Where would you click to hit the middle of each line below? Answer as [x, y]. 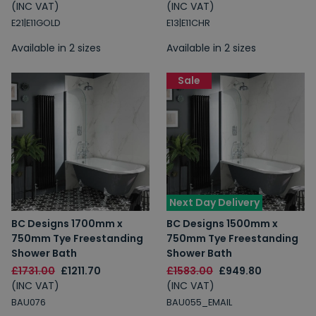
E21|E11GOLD [36, 23]
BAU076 [29, 302]
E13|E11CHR [188, 23]
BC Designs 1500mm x [222, 224]
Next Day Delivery [214, 202]
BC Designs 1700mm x [67, 224]
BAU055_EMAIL [199, 302]
